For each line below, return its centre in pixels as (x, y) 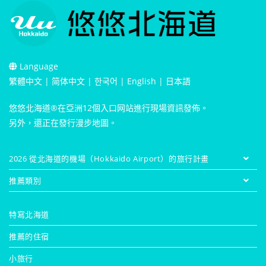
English (142, 81)
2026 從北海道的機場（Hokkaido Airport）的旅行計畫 (109, 159)
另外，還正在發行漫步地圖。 (63, 123)
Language (38, 66)
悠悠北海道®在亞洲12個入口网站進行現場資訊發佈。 (109, 108)
